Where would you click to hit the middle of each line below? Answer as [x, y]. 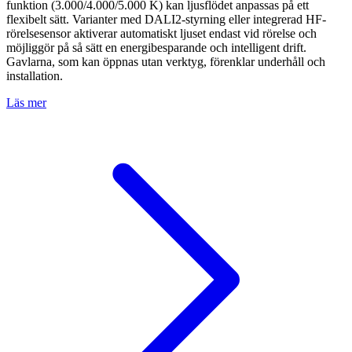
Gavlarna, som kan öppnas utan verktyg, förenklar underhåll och [166, 62]
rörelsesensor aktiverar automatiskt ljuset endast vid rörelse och [161, 33]
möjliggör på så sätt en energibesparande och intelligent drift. [156, 48]
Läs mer [26, 103]
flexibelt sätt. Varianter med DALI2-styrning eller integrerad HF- [166, 19]
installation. [35, 76]
